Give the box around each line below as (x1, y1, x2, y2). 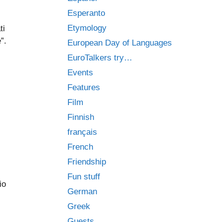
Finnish (67, 112, 94, 122)
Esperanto (67, 8, 105, 18)
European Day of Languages (67, 38, 172, 48)
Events (67, 68, 93, 77)
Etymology (67, 23, 107, 33)
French (67, 142, 93, 152)
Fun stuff (67, 172, 100, 181)
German (67, 187, 97, 196)
